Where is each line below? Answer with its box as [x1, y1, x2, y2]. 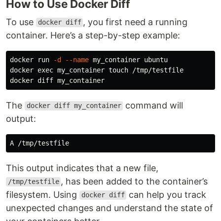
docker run [10, 55, 53, 64]
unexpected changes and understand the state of [6, 202, 213, 213]
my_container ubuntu [89, 55, 168, 64]
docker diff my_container [26, 102, 121, 110]
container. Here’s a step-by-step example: [6, 30, 180, 40]
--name [65, 55, 89, 64]
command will [123, 100, 184, 110]
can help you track [126, 189, 207, 200]
